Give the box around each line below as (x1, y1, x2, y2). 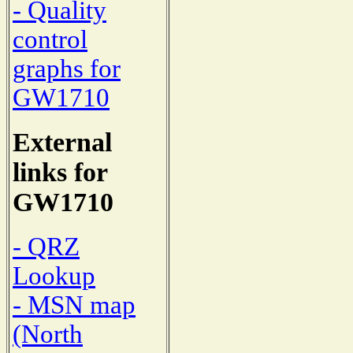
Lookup (13, 261, 95, 290)
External (13, 128, 112, 158)
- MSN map (13, 290, 136, 319)
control (13, 25, 87, 54)
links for (13, 158, 107, 188)
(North (13, 319, 83, 348)
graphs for (13, 54, 121, 84)
